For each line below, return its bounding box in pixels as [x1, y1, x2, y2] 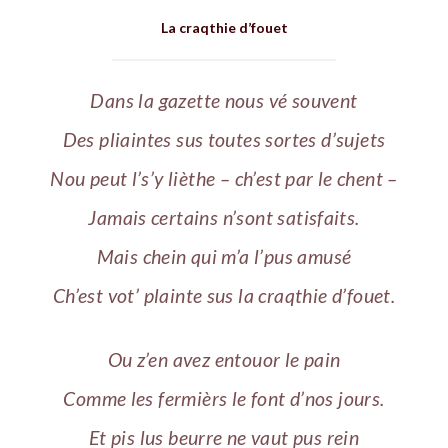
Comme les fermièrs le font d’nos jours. [63, 387, 385, 411]
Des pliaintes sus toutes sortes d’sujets [62, 127, 386, 151]
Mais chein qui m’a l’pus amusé [96, 244, 352, 268]
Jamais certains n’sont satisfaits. [88, 205, 360, 229]
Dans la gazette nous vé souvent [90, 88, 358, 112]
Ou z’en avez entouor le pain [107, 348, 341, 372]
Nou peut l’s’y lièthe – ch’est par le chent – [50, 166, 398, 190]
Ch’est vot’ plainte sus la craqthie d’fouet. [52, 283, 396, 307]
